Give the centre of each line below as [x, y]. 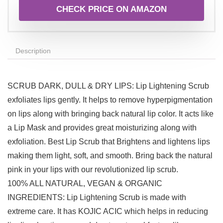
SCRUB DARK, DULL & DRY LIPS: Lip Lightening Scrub [108, 86]
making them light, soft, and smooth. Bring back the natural [110, 156]
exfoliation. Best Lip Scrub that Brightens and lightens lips [109, 142]
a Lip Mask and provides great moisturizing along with [102, 128]
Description [33, 51]
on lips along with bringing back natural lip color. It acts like [111, 114]
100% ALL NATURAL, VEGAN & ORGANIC [85, 184]
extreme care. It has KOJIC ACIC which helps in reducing [108, 212]
